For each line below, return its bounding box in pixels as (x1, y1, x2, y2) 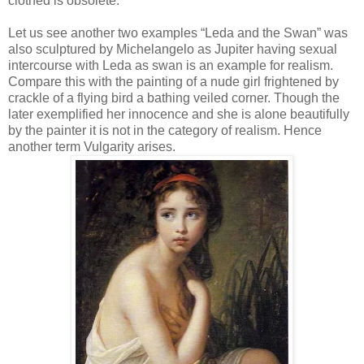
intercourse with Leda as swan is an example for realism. (8, 58, 333, 72)
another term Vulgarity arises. (8, 139, 175, 154)
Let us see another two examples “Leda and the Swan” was (8, 25, 348, 40)
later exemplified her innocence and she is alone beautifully (8, 106, 349, 121)
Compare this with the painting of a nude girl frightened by (8, 74, 339, 89)
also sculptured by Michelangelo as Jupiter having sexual (8, 41, 337, 56)
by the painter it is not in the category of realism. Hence (8, 123, 322, 137)
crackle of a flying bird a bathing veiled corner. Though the (8, 90, 340, 105)
